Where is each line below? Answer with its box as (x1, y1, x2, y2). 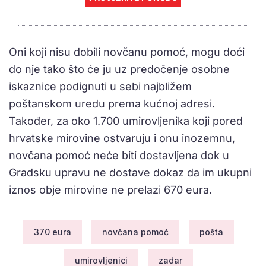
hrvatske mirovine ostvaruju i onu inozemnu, (9, 132, 235, 145)
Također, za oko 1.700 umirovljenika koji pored (9, 115, 243, 128)
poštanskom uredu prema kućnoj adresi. (9, 97, 215, 110)
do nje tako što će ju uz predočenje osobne (9, 63, 230, 76)
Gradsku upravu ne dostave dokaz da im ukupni (9, 166, 252, 179)
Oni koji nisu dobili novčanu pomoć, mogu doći (9, 46, 245, 59)
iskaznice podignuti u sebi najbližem (9, 80, 192, 93)
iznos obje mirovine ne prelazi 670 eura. (9, 183, 212, 197)
